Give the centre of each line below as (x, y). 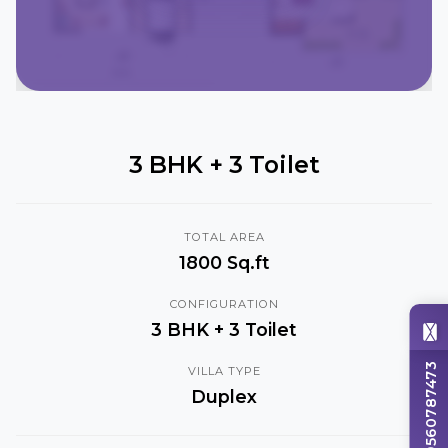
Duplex (224, 396)
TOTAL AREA (224, 236)
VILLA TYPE (224, 370)
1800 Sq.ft (224, 262)
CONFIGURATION (224, 303)
